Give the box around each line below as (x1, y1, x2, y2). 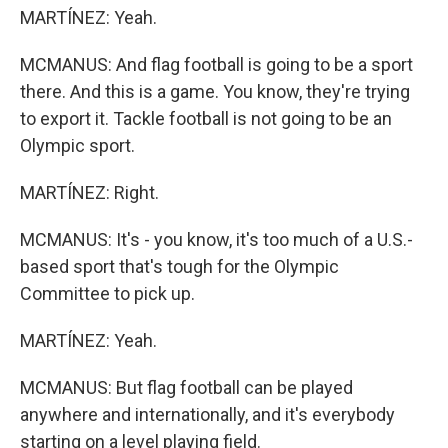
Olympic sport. (20, 135, 135, 156)
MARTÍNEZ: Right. (20, 182, 159, 203)
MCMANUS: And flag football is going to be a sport (20, 54, 413, 75)
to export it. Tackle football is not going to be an (20, 108, 392, 129)
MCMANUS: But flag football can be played (20, 377, 353, 398)
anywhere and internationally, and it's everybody (20, 404, 395, 425)
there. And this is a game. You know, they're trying (20, 81, 410, 102)
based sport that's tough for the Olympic (20, 256, 339, 277)
